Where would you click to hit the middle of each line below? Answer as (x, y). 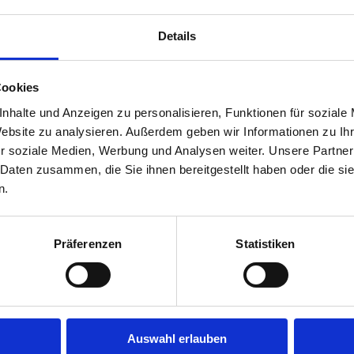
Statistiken (265, 243)
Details (177, 36)
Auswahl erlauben (177, 338)
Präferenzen (88, 243)
